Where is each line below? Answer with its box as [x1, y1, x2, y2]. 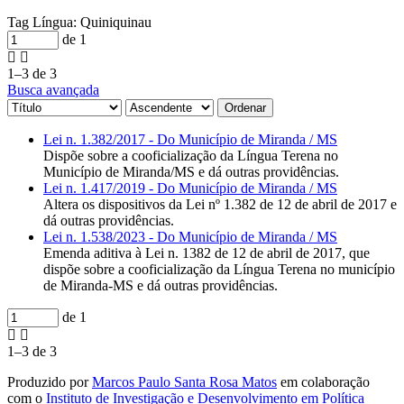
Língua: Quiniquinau [32, 14, 151, 30]
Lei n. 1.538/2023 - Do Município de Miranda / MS [43, 228, 337, 244]
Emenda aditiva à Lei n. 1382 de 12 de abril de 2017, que [43, 244, 370, 261]
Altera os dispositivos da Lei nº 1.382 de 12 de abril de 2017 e [43, 196, 397, 212]
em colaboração [277, 373, 370, 390]
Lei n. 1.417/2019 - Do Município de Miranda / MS [43, 179, 337, 196]
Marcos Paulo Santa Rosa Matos [92, 373, 277, 390]
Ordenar [225, 100, 266, 115]
